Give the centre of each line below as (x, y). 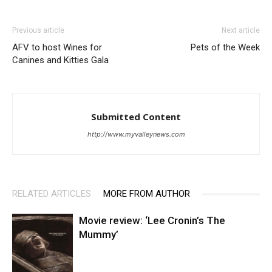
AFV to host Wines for (57, 48)
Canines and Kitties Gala (60, 60)
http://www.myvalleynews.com (136, 134)
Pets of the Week (225, 48)
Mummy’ (99, 235)
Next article (241, 31)
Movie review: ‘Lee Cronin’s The (152, 221)
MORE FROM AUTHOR (147, 194)
